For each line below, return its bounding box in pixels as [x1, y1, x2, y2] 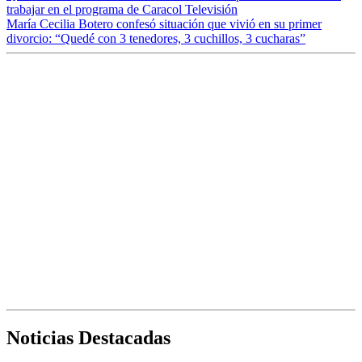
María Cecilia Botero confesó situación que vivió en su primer [6, 17, 322, 32]
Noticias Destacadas [6, 327, 170, 349]
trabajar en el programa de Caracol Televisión [6, 2, 238, 17]
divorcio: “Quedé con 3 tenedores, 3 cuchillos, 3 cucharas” [6, 32, 305, 46]
